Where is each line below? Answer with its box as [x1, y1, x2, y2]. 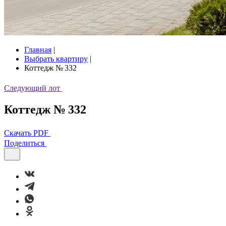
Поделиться [4, 138, 44, 147]
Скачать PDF [4, 128, 48, 137]
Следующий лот [4, 84, 60, 92]
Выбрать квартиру [24, 54, 88, 63]
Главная [24, 45, 51, 54]
